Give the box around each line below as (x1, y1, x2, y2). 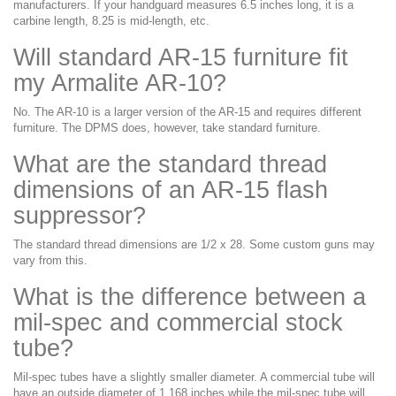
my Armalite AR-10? (13, 69, 226, 96)
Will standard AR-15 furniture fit (13, 43, 348, 71)
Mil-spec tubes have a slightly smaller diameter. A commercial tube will (13, 369, 375, 384)
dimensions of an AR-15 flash (13, 176, 328, 203)
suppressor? (13, 202, 146, 229)
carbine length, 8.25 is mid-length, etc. (13, 13, 209, 27)
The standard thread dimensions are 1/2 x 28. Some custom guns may (13, 237, 375, 251)
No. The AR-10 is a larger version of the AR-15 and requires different (13, 104, 362, 118)
